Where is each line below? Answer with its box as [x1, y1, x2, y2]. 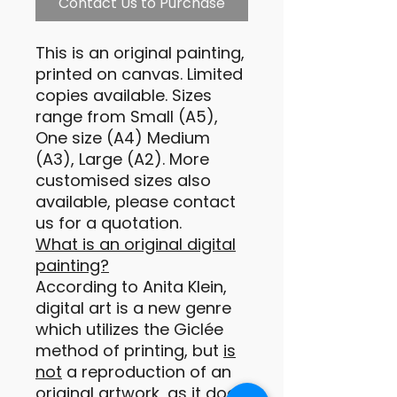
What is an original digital [35, 233, 236, 255]
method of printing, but [35, 339, 223, 362]
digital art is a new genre [35, 297, 231, 319]
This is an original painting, [35, 42, 245, 64]
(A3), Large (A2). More [35, 148, 209, 170]
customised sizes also [35, 169, 211, 191]
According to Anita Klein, [35, 276, 227, 298]
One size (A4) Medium [35, 127, 210, 149]
